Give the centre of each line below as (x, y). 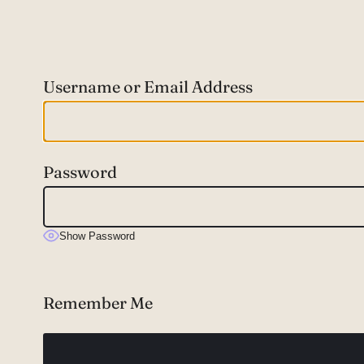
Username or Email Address (147, 86)
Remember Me (97, 302)
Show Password (97, 236)
